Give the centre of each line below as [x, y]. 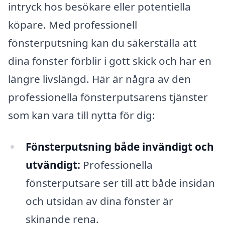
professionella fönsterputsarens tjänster [108, 97]
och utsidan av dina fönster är [99, 201]
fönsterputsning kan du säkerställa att [102, 42]
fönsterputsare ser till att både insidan [120, 183]
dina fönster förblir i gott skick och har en [110, 61]
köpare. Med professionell [73, 24]
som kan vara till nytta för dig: [82, 115]
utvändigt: [53, 165]
